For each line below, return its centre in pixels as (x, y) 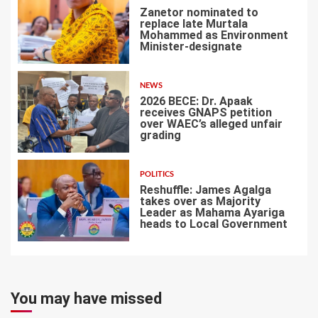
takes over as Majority (200, 202)
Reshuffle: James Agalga (205, 190)
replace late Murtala (193, 24)
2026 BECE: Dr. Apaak (196, 102)
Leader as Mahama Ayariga (212, 213)
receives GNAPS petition (205, 113)
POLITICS (157, 175)
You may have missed (86, 298)
